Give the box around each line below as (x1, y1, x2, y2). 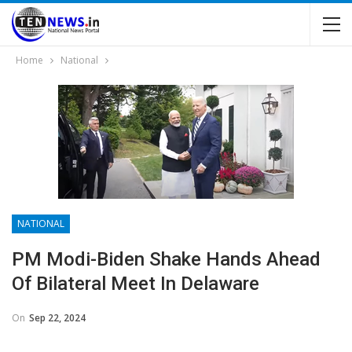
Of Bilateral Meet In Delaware (12, 273, 259, 295)
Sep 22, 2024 (29, 311, 86, 324)
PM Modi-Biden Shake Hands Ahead (12, 248, 321, 270)
